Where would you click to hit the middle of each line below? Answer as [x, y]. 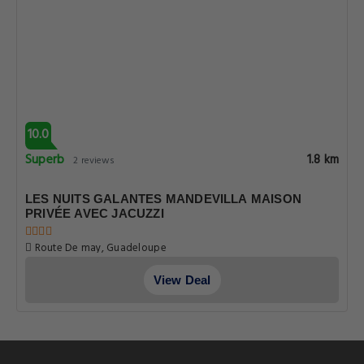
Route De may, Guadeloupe [99, 248]
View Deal [182, 280]
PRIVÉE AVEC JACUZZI [95, 213]
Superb [45, 160]
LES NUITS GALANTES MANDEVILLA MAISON [164, 199]
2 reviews [94, 161]
